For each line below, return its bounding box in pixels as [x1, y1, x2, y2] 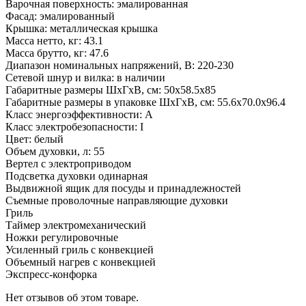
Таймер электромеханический [5, 219, 146, 232]
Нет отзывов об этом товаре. [5, 292, 139, 304]
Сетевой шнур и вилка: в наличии [5, 72, 165, 84]
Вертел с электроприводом [5, 158, 131, 170]
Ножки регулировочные [5, 232, 118, 244]
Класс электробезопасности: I [5, 121, 143, 133]
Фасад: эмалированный [5, 10, 115, 23]
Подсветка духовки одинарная [5, 170, 148, 182]
